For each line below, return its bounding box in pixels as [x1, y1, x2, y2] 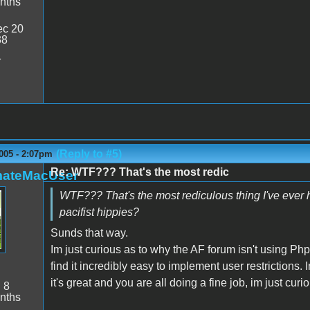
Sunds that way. [50, 226, 128, 239]
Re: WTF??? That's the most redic [50, 165, 229, 178]
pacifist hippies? [59, 206, 139, 218]
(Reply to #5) [55, 147, 122, 160]
